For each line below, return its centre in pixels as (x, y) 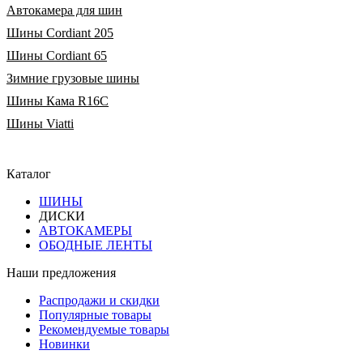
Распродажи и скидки (99, 300)
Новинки (64, 344)
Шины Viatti (40, 123)
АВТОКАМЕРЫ (85, 230)
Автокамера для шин (64, 10)
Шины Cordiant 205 (60, 32)
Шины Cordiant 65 (57, 55)
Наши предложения (61, 272)
